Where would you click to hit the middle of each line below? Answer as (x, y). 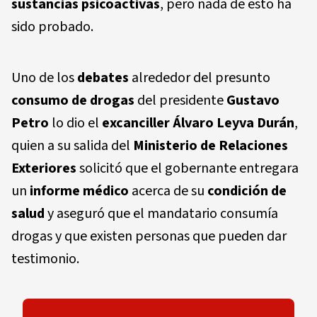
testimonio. (45, 259)
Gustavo (253, 100)
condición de (247, 191)
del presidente (180, 100)
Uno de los (44, 77)
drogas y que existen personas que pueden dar (149, 236)
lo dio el (75, 123)
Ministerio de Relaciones (211, 145)
